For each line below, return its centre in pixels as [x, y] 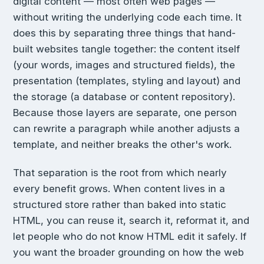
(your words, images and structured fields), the [124, 65]
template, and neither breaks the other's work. [122, 145]
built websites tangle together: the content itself [126, 49]
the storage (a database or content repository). [124, 97]
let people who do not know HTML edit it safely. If [130, 237]
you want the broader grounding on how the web [128, 253]
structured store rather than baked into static [120, 205]
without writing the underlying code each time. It [127, 17]
